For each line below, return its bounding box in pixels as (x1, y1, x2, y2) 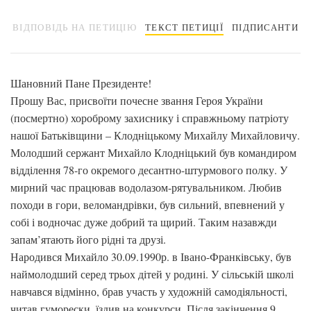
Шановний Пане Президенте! (10, 76, 151, 90)
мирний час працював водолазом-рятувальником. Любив (10, 180, 282, 194)
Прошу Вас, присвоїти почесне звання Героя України (10, 93, 263, 108)
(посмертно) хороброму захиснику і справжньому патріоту (10, 110, 289, 125)
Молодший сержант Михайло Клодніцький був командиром (10, 145, 296, 160)
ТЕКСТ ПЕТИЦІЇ (145, 21, 224, 33)
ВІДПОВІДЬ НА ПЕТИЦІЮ (12, 21, 137, 33)
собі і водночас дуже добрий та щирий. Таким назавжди (10, 215, 277, 229)
